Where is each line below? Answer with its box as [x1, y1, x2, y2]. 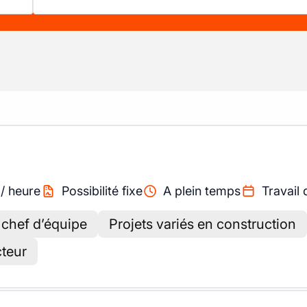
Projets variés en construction [109, 216, 296, 232]
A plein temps [163, 184, 241, 198]
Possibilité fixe [61, 184, 143, 198]
